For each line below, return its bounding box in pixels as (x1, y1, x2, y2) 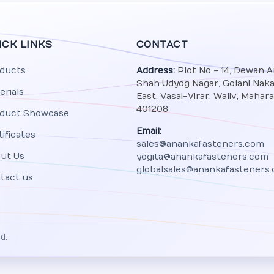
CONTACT (136, 39, 188, 50)
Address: (136, 65, 175, 76)
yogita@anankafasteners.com (136, 152, 268, 162)
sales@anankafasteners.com (136, 139, 264, 149)
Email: (136, 126, 161, 136)
